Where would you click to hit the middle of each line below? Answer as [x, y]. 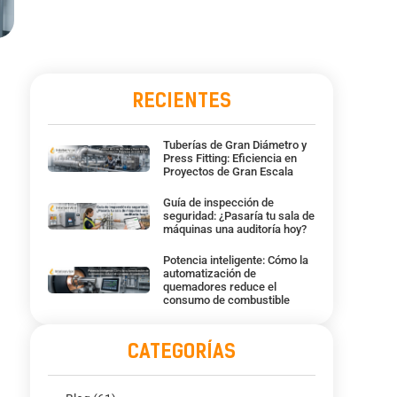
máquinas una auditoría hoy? [234, 230]
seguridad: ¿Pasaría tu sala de [238, 216]
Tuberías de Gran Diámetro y [234, 145]
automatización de [209, 274]
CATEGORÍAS [182, 352]
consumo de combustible [226, 300]
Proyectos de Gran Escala [228, 172]
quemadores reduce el [219, 287]
